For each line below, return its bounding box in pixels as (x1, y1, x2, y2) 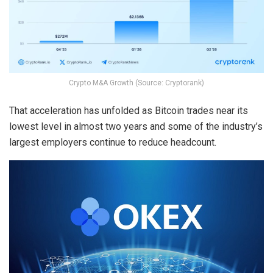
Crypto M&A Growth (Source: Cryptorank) (69, 77, 204, 88)
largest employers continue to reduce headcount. (9, 136, 216, 148)
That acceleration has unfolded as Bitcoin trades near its (9, 104, 248, 116)
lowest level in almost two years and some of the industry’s (9, 120, 263, 132)
